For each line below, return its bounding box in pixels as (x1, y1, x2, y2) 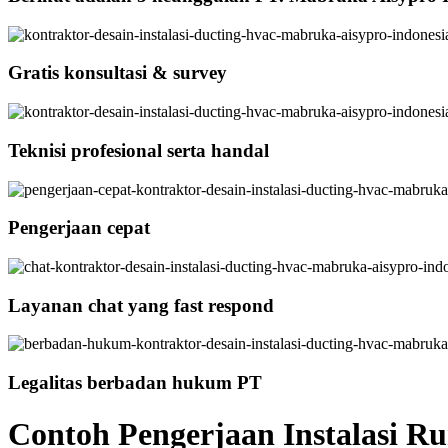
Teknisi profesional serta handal (8, 139, 269, 161)
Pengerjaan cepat (8, 217, 150, 239)
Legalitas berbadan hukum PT (8, 372, 262, 394)
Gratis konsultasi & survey (8, 62, 227, 84)
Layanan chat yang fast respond (8, 294, 274, 316)
